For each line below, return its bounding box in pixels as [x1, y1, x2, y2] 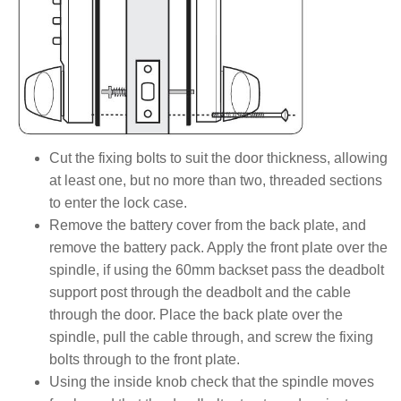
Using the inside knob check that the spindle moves [49, 373, 374, 389]
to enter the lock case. [49, 194, 187, 210]
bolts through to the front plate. [49, 351, 240, 367]
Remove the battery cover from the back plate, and [49, 217, 366, 233]
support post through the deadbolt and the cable [49, 284, 351, 300]
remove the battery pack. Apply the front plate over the [49, 239, 388, 255]
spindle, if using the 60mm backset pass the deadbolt [49, 261, 384, 277]
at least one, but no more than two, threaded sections [49, 172, 382, 188]
